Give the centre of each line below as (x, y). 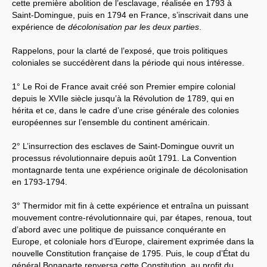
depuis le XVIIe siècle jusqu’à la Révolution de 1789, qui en (123, 98)
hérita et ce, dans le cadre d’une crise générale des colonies (125, 110)
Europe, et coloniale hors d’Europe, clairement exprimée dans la (133, 241)
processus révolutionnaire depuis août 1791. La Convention (124, 158)
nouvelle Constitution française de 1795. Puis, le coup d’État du (131, 253)
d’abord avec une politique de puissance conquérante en (119, 229)
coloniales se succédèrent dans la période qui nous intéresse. (128, 62)
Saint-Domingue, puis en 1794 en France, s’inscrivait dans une (130, 15)
